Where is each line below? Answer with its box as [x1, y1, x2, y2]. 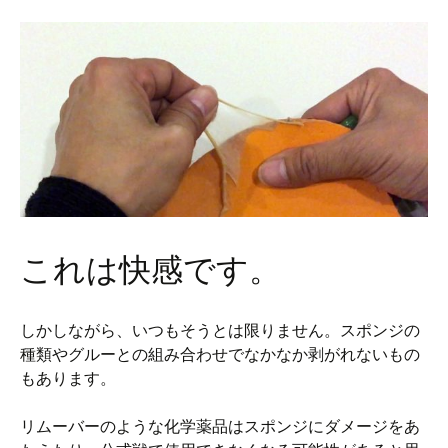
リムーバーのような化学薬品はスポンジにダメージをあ [20, 415, 420, 436]
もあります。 [20, 367, 116, 388]
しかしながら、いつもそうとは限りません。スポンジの [20, 319, 420, 340]
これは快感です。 [20, 249, 281, 290]
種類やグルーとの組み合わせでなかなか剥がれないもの [20, 343, 420, 364]
